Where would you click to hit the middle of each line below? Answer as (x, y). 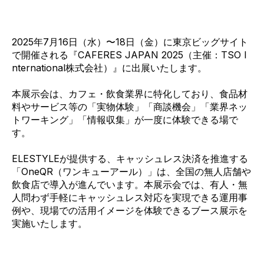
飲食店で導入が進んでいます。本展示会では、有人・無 (130, 185)
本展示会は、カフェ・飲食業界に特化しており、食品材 (130, 93)
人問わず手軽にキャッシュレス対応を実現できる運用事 (130, 198)
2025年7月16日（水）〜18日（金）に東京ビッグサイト (130, 42)
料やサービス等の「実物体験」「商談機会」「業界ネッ (130, 106)
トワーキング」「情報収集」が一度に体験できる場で (125, 119)
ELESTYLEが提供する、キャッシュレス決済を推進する (130, 159)
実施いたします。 (49, 224)
